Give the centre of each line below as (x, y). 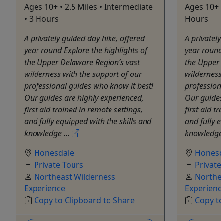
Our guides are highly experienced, (84, 97)
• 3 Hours (41, 18)
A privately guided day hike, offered (84, 38)
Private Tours (59, 165)
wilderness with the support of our (83, 74)
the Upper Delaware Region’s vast (82, 62)
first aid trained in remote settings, (83, 109)
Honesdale (54, 153)
